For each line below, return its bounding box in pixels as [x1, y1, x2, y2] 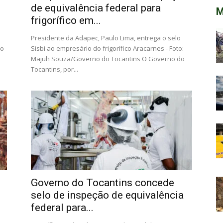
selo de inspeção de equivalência [31, 189, 184, 201]
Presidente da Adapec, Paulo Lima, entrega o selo [31, 33, 181, 42]
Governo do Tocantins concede [31, 177, 174, 189]
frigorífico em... [31, 14, 101, 26]
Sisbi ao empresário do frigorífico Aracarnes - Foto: [31, 44, 184, 53]
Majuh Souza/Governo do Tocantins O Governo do [31, 54, 185, 63]
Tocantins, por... [31, 65, 78, 74]
